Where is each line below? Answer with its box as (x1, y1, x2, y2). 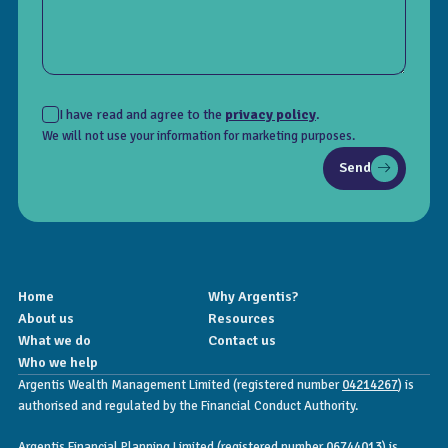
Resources (208, 309, 275, 327)
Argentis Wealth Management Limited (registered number (18, 376, 342, 393)
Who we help (18, 353, 98, 371)
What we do (18, 331, 91, 349)
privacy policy (225, 105, 316, 123)
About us (18, 309, 74, 327)
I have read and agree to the (59, 105, 225, 123)
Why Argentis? (208, 287, 298, 305)
